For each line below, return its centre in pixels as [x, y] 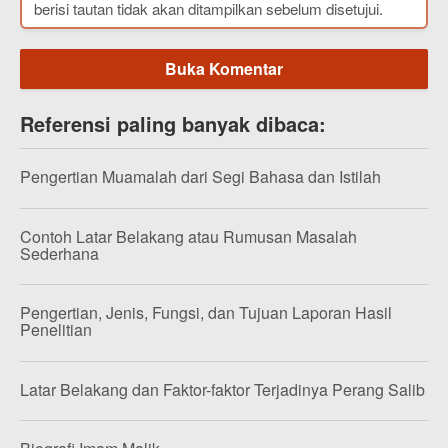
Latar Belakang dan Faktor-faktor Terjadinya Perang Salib [222, 389]
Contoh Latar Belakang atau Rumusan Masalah [188, 236]
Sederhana [59, 253]
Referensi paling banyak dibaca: [173, 123]
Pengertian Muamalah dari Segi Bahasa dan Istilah [200, 177]
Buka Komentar [224, 68]
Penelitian [56, 330]
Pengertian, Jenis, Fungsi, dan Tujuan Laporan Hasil [206, 313]
